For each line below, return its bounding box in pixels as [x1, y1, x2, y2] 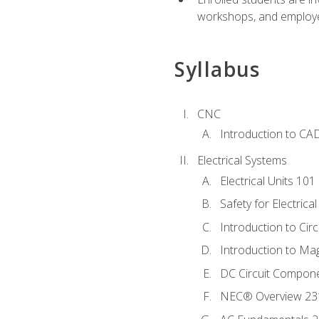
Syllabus [174, 55, 261, 83]
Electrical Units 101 [219, 172, 315, 189]
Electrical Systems [197, 152, 287, 169]
